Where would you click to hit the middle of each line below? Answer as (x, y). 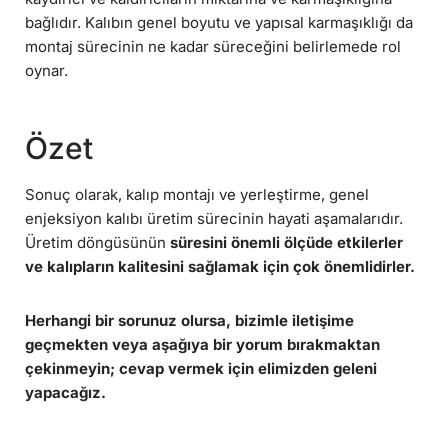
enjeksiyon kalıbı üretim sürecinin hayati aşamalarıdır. (214, 219)
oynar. (46, 71)
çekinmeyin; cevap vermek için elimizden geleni (201, 369)
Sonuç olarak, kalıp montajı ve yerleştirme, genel (197, 195)
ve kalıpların (71, 267)
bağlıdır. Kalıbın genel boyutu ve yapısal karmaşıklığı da (219, 23)
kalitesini (151, 267)
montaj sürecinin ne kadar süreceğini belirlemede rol (213, 47)
